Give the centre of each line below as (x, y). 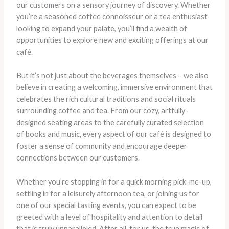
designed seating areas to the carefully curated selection (110, 123)
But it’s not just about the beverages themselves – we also (112, 76)
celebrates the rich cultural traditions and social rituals (106, 99)
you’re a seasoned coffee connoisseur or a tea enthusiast (112, 16)
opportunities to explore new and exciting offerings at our (112, 40)
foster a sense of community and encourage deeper (101, 146)
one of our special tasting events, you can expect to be (106, 205)
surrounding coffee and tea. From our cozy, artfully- (102, 111)
